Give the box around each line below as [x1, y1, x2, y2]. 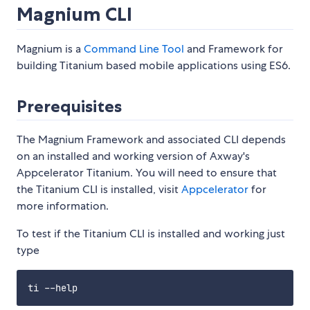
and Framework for [184, 42, 283, 57]
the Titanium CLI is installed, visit [17, 182, 181, 197]
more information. [17, 199, 109, 214]
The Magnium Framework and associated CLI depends [17, 132, 286, 147]
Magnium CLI [17, 3, 132, 26]
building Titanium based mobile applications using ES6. [17, 58, 291, 73]
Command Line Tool [84, 42, 184, 57]
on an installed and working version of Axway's [17, 149, 250, 164]
